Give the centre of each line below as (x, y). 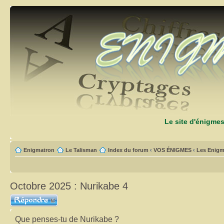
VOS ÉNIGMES (172, 150)
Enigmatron (39, 150)
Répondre (22, 197)
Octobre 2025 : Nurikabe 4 (69, 186)
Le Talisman (81, 150)
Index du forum (128, 150)
